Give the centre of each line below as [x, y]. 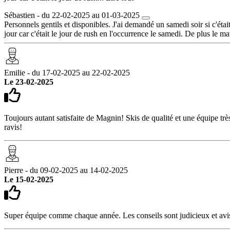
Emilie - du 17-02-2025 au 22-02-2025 [67, 72]
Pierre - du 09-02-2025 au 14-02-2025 [66, 170]
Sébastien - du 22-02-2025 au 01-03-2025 [72, 15]
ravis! [13, 127]
